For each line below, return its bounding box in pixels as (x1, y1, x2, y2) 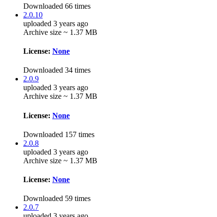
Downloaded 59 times (23, 194, 91, 203)
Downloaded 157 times (23, 130, 94, 139)
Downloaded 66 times (23, 1, 91, 10)
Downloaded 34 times (23, 66, 91, 75)
